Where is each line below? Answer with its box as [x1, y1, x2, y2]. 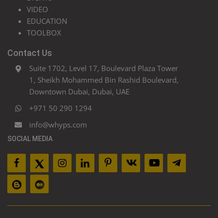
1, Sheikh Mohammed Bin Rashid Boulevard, [29, 75, 179, 85]
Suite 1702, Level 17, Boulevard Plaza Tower [29, 63, 178, 73]
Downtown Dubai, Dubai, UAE [29, 87, 129, 97]
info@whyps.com [29, 120, 87, 130]
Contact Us [7, 48, 52, 58]
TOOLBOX [27, 28, 61, 38]
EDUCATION [27, 16, 67, 26]
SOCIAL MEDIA [7, 135, 53, 143]
